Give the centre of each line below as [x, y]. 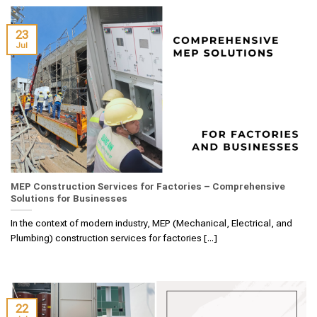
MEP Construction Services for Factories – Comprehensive [148, 186]
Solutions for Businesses [69, 198]
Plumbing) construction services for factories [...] [114, 237]
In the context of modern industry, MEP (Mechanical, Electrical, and [151, 223]
